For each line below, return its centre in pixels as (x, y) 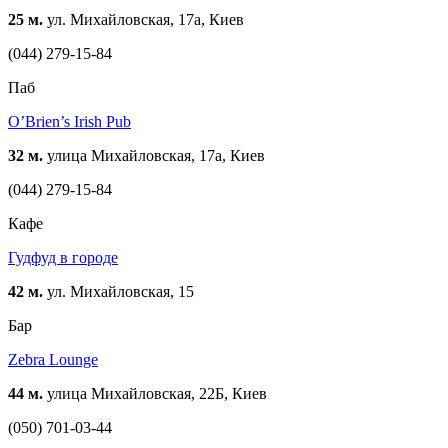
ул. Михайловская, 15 (118, 292)
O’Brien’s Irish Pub (69, 122)
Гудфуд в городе (63, 258)
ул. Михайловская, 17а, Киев (143, 20)
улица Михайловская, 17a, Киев (154, 156)
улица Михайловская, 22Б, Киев (155, 394)
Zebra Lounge (53, 360)
